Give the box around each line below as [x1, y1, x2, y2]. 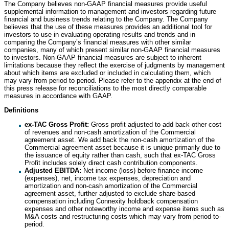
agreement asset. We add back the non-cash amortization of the [25, 135, 215, 144]
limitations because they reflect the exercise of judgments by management [4, 61, 225, 69]
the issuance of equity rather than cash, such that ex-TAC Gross [25, 151, 216, 159]
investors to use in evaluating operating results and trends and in [4, 30, 195, 38]
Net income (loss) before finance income [81, 166, 203, 174]
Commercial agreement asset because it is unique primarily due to [25, 143, 220, 151]
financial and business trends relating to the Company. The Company [4, 15, 208, 23]
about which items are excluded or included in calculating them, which [4, 68, 211, 77]
